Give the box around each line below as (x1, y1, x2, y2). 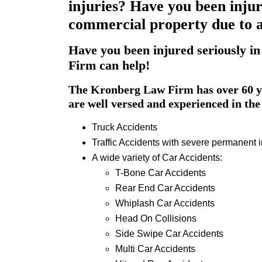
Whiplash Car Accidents (115, 198, 215, 209)
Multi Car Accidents (115, 244, 195, 254)
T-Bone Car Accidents (115, 168, 206, 178)
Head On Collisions (115, 213, 196, 224)
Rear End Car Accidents (115, 183, 215, 194)
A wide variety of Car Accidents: (92, 153, 222, 163)
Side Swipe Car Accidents (115, 229, 223, 239)
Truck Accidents (92, 122, 157, 133)
